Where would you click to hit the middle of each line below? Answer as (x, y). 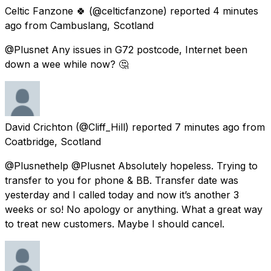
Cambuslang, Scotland (102, 25)
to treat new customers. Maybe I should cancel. (115, 224)
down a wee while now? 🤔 (67, 64)
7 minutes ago (207, 127)
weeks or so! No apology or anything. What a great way (134, 209)
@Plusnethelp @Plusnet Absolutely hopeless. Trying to (131, 165)
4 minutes (236, 11)
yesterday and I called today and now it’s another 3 (122, 194)
